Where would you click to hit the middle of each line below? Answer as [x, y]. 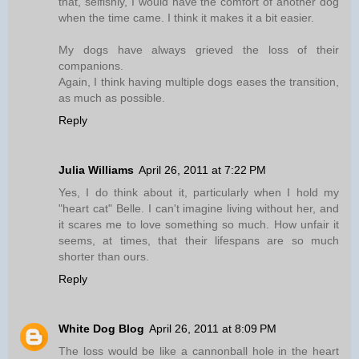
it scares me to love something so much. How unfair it [199, 225]
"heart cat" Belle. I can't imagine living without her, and [199, 209]
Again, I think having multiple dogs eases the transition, [199, 82]
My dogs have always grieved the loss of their [199, 50]
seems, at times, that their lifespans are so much [199, 241]
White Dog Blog [101, 329]
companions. [91, 66]
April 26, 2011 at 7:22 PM [202, 170]
